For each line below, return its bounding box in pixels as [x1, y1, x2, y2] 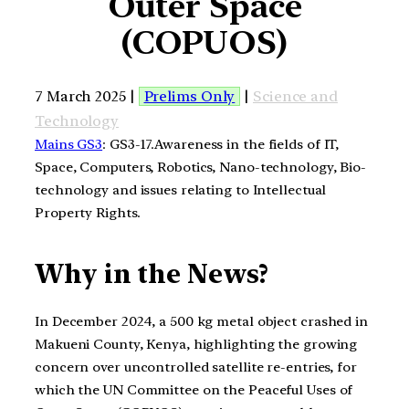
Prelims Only [143, 87, 236, 105]
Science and [253, 87, 338, 105]
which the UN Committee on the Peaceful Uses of [35, 381, 353, 398]
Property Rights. [35, 204, 141, 221]
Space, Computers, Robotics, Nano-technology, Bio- [35, 158, 367, 175]
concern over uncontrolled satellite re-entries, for [35, 358, 357, 375]
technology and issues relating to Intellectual [35, 181, 327, 198]
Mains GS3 [35, 135, 103, 152]
